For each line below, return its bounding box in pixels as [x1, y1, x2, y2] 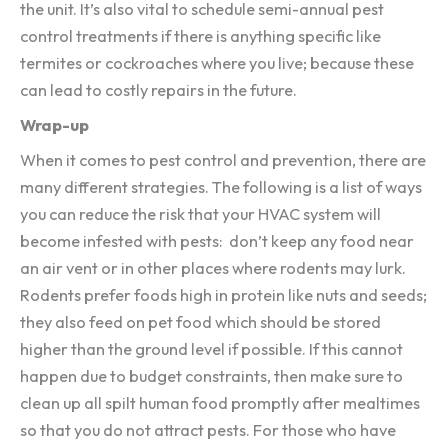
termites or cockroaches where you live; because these [20, 53, 414, 74]
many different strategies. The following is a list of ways [20, 177, 422, 198]
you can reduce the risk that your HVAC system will [20, 204, 381, 225]
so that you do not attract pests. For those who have [20, 420, 396, 441]
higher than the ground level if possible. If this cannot [20, 339, 403, 360]
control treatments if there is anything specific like [20, 26, 381, 47]
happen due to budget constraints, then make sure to [20, 366, 403, 387]
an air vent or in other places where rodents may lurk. [20, 258, 406, 279]
